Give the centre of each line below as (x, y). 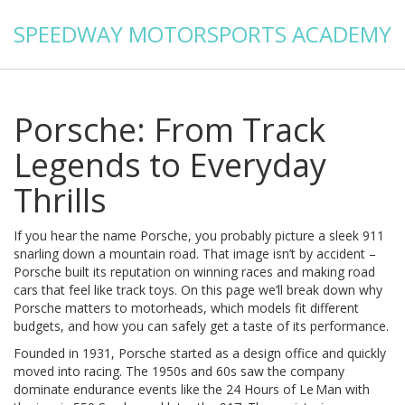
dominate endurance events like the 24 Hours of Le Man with (192, 389)
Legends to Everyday (170, 165)
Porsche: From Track (170, 130)
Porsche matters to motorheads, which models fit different (186, 308)
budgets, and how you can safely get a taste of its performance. (201, 326)
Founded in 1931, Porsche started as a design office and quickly (200, 353)
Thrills (60, 200)
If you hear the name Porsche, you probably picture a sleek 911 (199, 235)
